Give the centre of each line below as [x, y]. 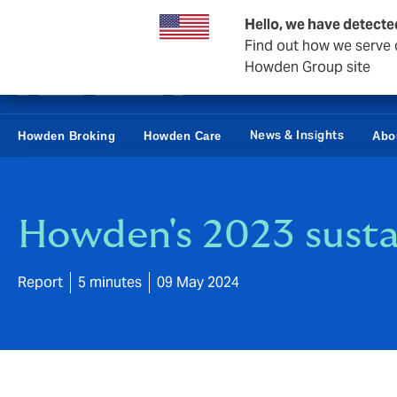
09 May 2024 [198, 282]
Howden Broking [66, 136]
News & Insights [296, 135]
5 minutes [110, 282]
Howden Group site [307, 67]
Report [40, 282]
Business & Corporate [83, 21]
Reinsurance [214, 21]
